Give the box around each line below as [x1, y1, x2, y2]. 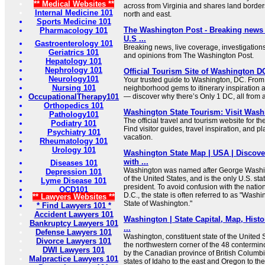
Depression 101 [46, 167, 102, 176]
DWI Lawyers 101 [43, 245, 105, 254]
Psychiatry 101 [47, 128, 101, 137]
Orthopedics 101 [44, 101, 104, 110]
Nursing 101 [51, 83, 96, 92]
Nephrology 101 [45, 66, 102, 75]
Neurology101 [49, 75, 99, 83]
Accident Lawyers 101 [34, 210, 114, 219]
